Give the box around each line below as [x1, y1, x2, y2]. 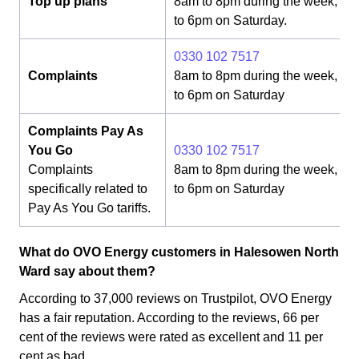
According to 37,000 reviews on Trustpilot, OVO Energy [19, 292, 332, 306]
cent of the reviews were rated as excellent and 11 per [19, 330, 323, 345]
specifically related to [28, 182, 147, 196]
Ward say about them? [19, 264, 155, 279]
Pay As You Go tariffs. [28, 201, 151, 216]
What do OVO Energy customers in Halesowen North [19, 245, 339, 260]
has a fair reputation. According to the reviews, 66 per [19, 311, 319, 325]
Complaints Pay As [28, 124, 143, 139]
